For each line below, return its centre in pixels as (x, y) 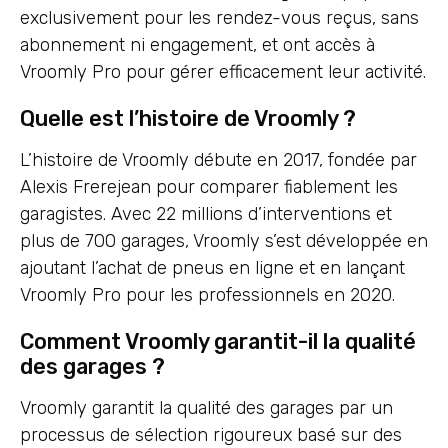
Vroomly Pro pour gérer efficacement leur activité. (223, 72)
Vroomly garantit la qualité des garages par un (206, 408)
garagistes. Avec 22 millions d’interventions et (206, 214)
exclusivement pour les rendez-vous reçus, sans (219, 18)
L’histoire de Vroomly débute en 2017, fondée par (218, 160)
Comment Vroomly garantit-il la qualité (218, 342)
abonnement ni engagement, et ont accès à (197, 45)
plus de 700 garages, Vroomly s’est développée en (224, 241)
